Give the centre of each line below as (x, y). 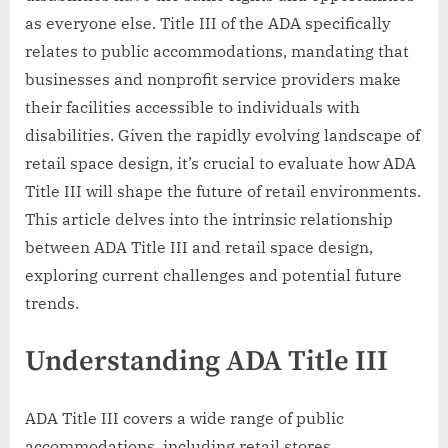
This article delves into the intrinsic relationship (209, 219)
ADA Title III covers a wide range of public (184, 418)
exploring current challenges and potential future (213, 275)
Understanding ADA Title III (206, 362)
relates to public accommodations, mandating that (217, 51)
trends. (52, 303)
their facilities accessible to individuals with (192, 107)
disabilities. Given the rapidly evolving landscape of (222, 135)
